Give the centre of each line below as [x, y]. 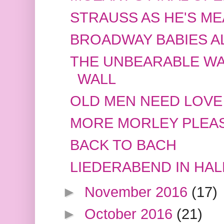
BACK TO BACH [123, 145]
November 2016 [138, 192]
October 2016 [131, 214]
